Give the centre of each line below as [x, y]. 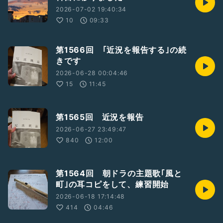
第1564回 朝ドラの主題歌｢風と [119, 173]
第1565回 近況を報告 [100, 117]
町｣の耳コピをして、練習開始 [112, 184]
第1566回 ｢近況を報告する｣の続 [121, 50]
